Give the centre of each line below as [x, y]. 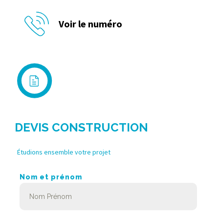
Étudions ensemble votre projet [64, 152]
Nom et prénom [51, 177]
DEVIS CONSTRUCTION [81, 128]
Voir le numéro [90, 24]
